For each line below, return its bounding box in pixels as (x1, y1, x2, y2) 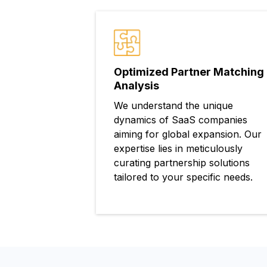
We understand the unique (113, 100, 233, 112)
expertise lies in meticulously (113, 142, 243, 155)
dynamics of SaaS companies (113, 114, 247, 126)
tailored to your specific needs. (113, 171, 253, 184)
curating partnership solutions (113, 157, 250, 169)
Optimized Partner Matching (113, 66, 264, 79)
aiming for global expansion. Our (113, 128, 262, 141)
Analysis (113, 79, 159, 92)
